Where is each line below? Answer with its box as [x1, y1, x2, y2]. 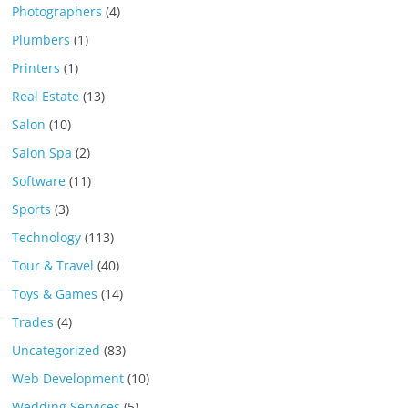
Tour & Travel [12, 257, 95, 275]
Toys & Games [12, 285, 98, 303]
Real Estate [12, 87, 80, 106]
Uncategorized [12, 342, 101, 360]
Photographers [12, 3, 103, 21]
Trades [12, 313, 55, 331]
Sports [12, 200, 52, 219]
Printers [12, 59, 61, 77]
